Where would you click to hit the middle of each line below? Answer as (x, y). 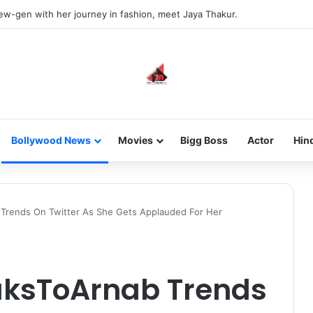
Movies (135, 140)
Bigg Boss (204, 140)
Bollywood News (51, 140)
